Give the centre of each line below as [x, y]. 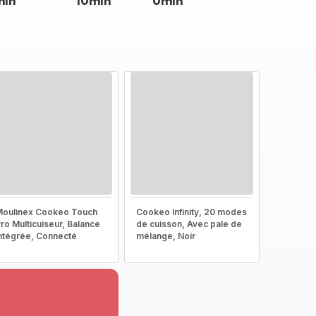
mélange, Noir [165, 236]
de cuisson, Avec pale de [189, 224]
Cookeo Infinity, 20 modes [191, 212]
